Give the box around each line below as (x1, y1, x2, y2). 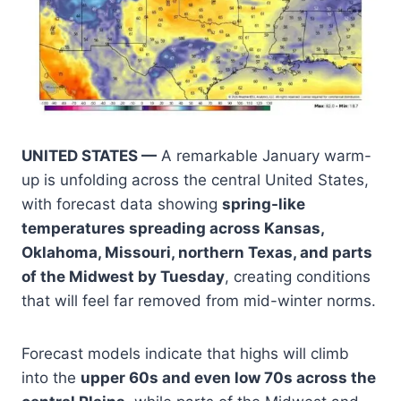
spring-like (222, 194, 305, 213)
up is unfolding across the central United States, (21, 170, 369, 189)
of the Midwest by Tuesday (21, 267, 225, 286)
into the (21, 368, 81, 387)
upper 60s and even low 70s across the (81, 368, 376, 387)
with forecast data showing (21, 194, 222, 213)
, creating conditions (225, 267, 371, 286)
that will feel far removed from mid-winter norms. (21, 291, 376, 310)
